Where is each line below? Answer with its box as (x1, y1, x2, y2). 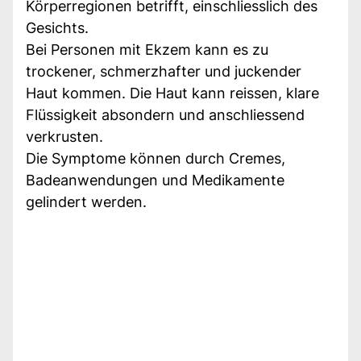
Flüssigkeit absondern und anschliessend (26, 106, 305, 123)
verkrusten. (26, 127, 103, 145)
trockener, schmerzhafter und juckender (26, 62, 301, 80)
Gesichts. (26, 19, 89, 36)
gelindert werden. (26, 193, 147, 210)
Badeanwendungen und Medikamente (26, 171, 284, 189)
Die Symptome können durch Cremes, (26, 149, 285, 167)
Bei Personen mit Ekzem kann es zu (26, 40, 268, 58)
